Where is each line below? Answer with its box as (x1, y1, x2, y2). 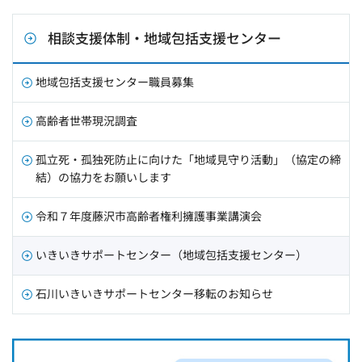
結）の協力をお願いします (36, 169, 171, 186)
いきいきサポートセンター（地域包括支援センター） (36, 246, 307, 263)
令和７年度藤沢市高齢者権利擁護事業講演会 (36, 208, 262, 225)
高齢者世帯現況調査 (36, 112, 137, 129)
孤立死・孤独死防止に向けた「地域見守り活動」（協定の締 (36, 151, 341, 168)
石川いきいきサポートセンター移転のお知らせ (36, 285, 273, 302)
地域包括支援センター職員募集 (36, 74, 194, 90)
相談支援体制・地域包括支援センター (48, 27, 281, 48)
